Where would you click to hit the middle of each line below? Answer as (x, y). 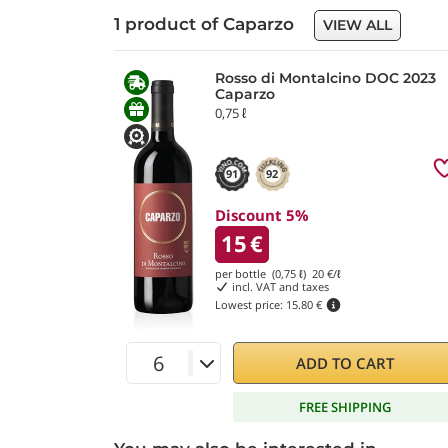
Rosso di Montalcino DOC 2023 (325, 78)
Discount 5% (262, 215)
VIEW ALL (357, 25)
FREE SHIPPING (345, 406)
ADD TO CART (345, 363)
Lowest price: (250, 304)
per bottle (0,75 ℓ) (263, 273)
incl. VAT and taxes (278, 286)
